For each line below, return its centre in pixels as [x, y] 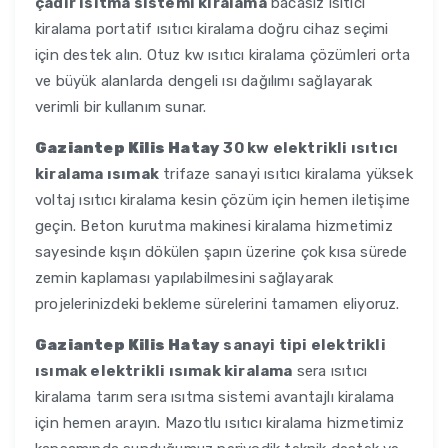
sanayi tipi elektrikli [303, 345]
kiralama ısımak [97, 174]
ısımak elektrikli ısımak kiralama [164, 371]
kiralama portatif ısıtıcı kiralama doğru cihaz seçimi [212, 29]
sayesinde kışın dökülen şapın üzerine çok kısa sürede [221, 252]
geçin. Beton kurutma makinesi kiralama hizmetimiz [214, 226]
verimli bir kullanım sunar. [121, 107]
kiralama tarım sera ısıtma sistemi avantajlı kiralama [215, 397]
